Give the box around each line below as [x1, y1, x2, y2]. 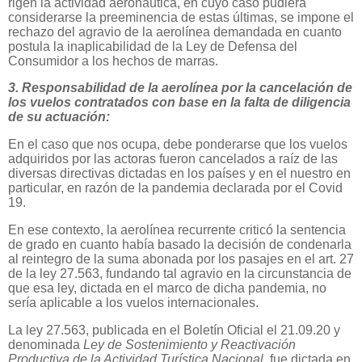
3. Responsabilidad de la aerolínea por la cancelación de [8, 81, 352, 95]
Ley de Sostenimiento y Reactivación [83, 337, 296, 351]
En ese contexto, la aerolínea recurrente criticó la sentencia [8, 223, 346, 238]
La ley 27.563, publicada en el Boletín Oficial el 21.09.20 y [8, 322, 340, 337]
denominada [8, 337, 83, 351]
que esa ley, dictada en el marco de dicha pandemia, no [8, 281, 326, 296]
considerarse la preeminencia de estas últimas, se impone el [8, 10, 354, 24]
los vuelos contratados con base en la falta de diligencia [8, 95, 351, 110]
